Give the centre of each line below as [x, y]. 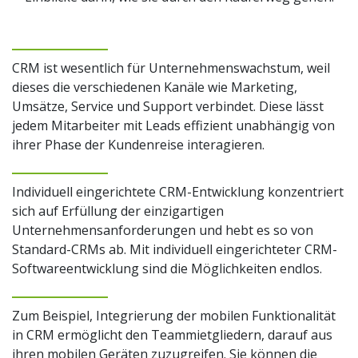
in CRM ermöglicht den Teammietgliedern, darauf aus [172, 334]
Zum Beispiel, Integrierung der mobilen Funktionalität [174, 315]
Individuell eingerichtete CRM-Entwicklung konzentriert [178, 191]
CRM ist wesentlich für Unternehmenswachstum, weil [171, 68]
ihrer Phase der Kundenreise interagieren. [138, 144]
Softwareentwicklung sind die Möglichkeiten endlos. [167, 268]
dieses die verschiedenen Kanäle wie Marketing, [155, 87]
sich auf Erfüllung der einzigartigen [118, 211]
